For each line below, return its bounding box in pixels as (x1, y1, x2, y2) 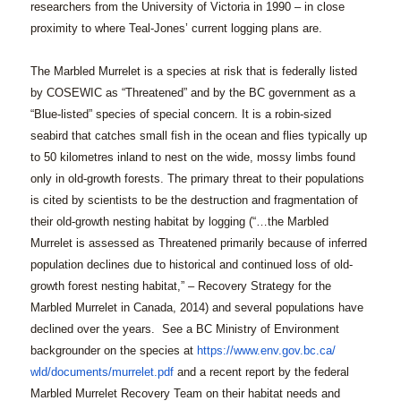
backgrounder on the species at (30, 344, 197, 358)
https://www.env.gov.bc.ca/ (196, 344, 336, 358)
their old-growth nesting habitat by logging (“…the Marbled (30, 215, 328, 229)
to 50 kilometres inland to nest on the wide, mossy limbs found (30, 150, 355, 165)
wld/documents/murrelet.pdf (30, 365, 174, 380)
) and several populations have (204, 301, 363, 315)
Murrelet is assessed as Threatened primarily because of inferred (30, 236, 367, 251)
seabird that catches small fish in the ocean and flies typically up (30, 129, 367, 143)
